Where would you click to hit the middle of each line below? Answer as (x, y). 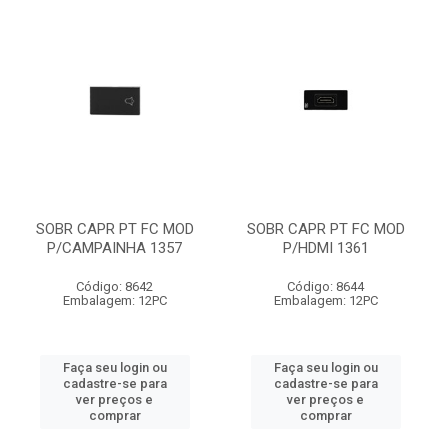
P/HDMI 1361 (325, 248)
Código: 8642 (114, 286)
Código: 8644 (325, 286)
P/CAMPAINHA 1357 (114, 248)
